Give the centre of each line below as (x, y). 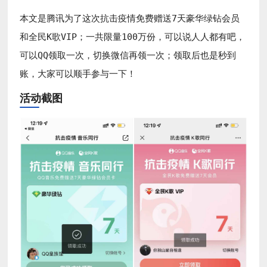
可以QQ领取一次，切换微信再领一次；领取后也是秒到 (128, 55)
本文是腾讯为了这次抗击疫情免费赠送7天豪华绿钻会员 (130, 18)
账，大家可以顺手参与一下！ (78, 74)
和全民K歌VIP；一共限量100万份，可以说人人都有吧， (133, 37)
